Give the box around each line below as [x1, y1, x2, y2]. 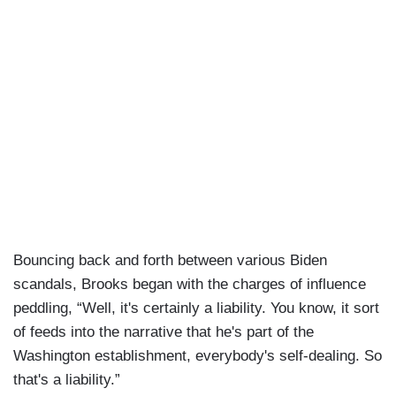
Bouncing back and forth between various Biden [13, 252, 327, 270]
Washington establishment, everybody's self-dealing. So [13, 347, 382, 365]
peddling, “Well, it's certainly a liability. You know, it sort [13, 300, 379, 317]
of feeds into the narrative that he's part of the [13, 324, 314, 341]
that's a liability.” [13, 371, 120, 389]
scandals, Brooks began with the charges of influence [13, 276, 366, 293]
